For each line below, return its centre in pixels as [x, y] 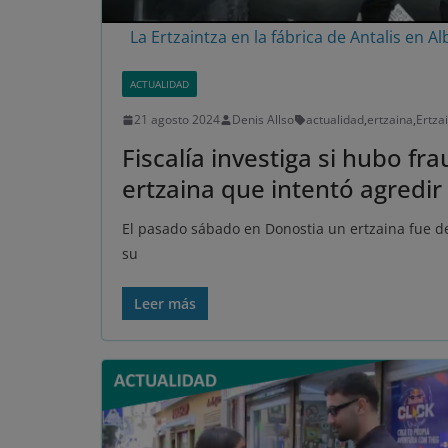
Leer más [165, 304]
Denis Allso [263, 120]
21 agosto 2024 [177, 120]
